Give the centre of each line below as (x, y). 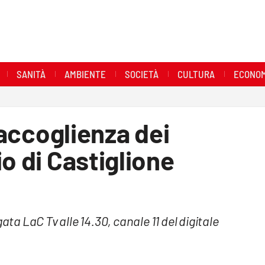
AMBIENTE (85, 74)
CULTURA (196, 74)
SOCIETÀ (141, 74)
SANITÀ (31, 74)
